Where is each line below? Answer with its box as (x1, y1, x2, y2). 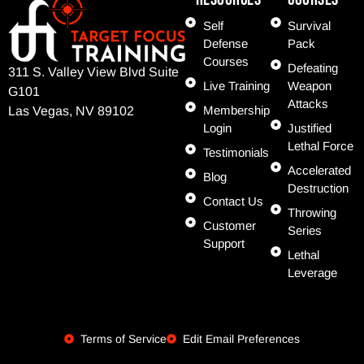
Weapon (288, 78, 332, 93)
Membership (202, 102, 270, 117)
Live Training (202, 78, 270, 93)
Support (202, 236, 245, 250)
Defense (202, 36, 248, 50)
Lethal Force (288, 138, 354, 153)
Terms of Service (80, 331, 167, 345)
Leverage (288, 265, 338, 279)
